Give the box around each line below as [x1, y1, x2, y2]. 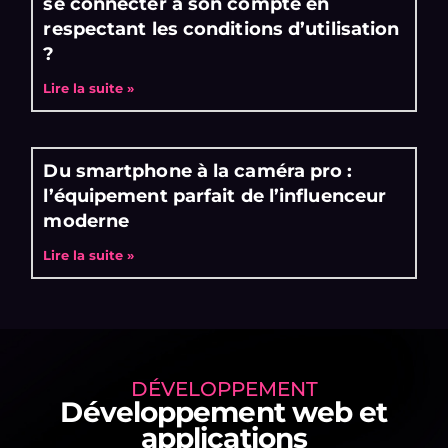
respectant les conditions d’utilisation [43, 17, 400, 40]
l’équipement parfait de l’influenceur [43, 184, 387, 207]
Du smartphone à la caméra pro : [43, 159, 353, 182]
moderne [43, 209, 130, 232]
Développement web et [60, 394, 388, 429]
